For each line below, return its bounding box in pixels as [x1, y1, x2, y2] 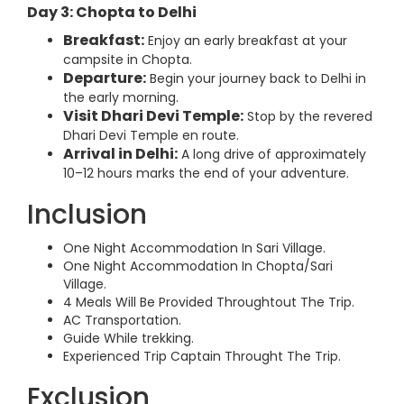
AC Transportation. [63, 311, 181, 329]
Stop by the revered [243, 107, 372, 125]
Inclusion [27, 196, 147, 234]
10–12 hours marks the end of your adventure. [63, 164, 349, 182]
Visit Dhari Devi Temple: [63, 106, 243, 126]
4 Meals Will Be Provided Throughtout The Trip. [63, 293, 354, 311]
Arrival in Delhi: [63, 143, 178, 164]
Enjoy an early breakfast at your [144, 32, 347, 50]
